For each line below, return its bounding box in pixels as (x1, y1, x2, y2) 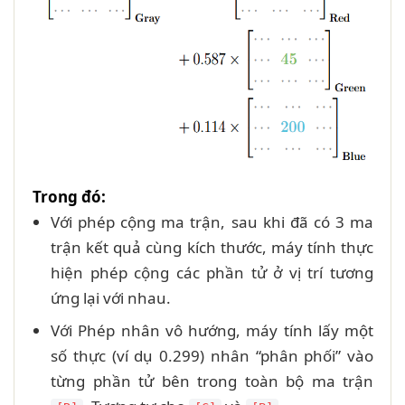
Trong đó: (33, 185, 106, 207)
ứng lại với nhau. (51, 287, 171, 308)
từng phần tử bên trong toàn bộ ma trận (51, 370, 373, 391)
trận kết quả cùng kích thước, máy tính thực (51, 236, 373, 258)
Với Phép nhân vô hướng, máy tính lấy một (51, 319, 373, 341)
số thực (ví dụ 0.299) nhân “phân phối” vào (51, 344, 373, 366)
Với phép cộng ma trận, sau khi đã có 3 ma (51, 211, 373, 232)
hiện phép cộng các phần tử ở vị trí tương (51, 261, 373, 283)
